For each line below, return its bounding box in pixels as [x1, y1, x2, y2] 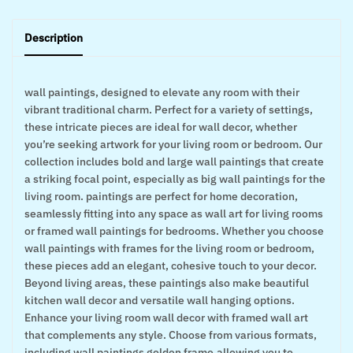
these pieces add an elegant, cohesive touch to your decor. [24, 258, 317, 273]
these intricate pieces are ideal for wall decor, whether [24, 120, 297, 135]
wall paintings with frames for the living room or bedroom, [24, 241, 314, 256]
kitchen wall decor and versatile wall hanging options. [24, 293, 295, 308]
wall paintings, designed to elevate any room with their [24, 85, 299, 100]
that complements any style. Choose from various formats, [24, 328, 317, 343]
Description [24, 31, 83, 46]
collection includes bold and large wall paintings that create [24, 154, 324, 169]
